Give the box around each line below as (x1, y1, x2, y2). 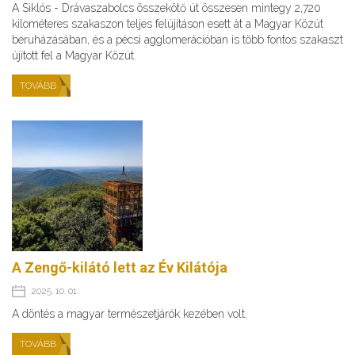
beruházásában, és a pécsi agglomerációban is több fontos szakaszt (12, 33, 343, 47)
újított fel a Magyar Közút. (12, 49, 136, 63)
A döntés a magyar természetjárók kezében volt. (12, 307, 247, 321)
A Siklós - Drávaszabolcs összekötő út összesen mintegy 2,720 (12, 2, 321, 15)
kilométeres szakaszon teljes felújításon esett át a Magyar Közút (12, 17, 323, 31)
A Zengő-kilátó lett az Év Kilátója (12, 259, 227, 277)
